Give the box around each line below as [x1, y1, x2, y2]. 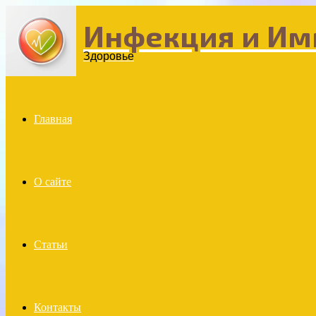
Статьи [34, 238, 68, 250]
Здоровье [83, 50, 134, 62]
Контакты [34, 301, 81, 313]
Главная [34, 113, 72, 125]
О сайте [34, 176, 71, 188]
